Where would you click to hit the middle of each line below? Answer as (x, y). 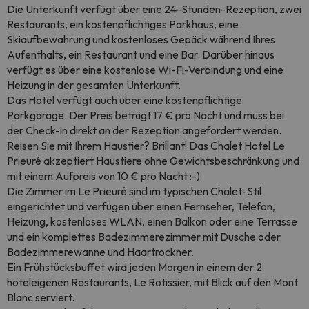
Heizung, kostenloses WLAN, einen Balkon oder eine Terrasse (152, 221)
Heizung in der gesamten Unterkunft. (94, 85)
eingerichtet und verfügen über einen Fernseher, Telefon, (141, 206)
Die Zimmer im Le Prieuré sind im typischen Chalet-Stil (134, 191)
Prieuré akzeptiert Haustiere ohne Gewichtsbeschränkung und (153, 161)
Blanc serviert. (41, 297)
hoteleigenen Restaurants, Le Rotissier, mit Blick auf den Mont (152, 282)
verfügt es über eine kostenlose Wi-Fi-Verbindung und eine (145, 70)
